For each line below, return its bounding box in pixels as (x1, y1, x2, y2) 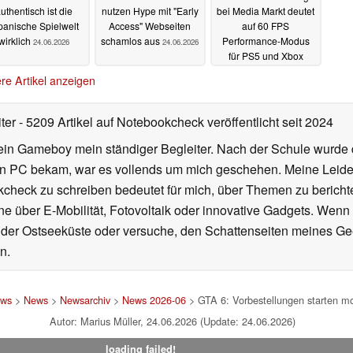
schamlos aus (101, 34, 162, 48)
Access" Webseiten (109, 19, 191, 33)
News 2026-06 (122, 292, 186, 308)
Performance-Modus (221, 34, 310, 48)
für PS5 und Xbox (228, 49, 303, 63)
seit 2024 (279, 113, 333, 132)
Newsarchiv (60, 292, 110, 308)
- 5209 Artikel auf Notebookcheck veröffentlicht (19, 113, 279, 132)
